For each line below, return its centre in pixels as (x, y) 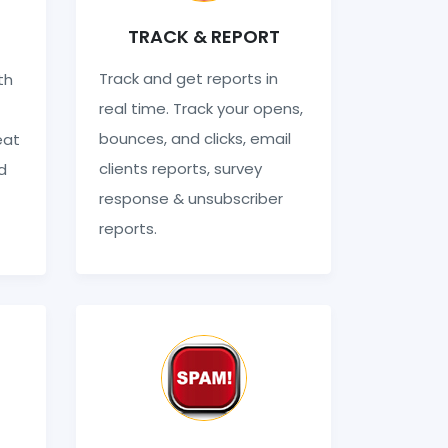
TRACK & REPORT (203, 36)
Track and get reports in (188, 78)
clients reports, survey (180, 168)
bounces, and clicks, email (194, 138)
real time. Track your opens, (200, 108)
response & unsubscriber (190, 198)
